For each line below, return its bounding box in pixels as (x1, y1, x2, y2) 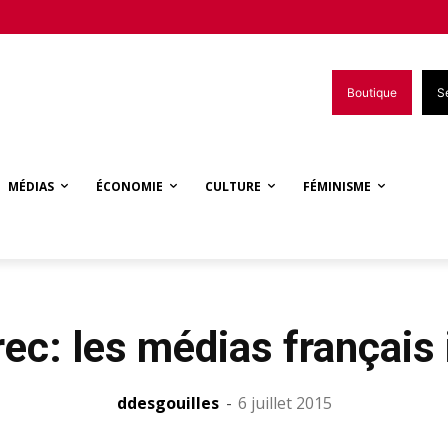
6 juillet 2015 (237, 391, 332, 414)
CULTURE (205, 177, 261, 195)
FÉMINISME (303, 177, 371, 195)
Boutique (347, 84, 397, 100)
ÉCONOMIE (96, 177, 163, 195)
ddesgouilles (116, 391, 219, 414)
